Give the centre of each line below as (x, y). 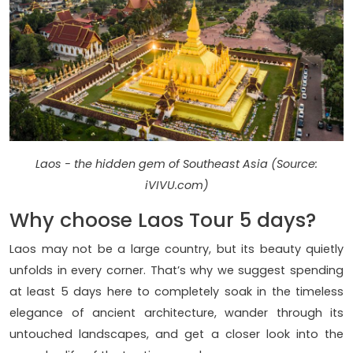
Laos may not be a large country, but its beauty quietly (176, 249)
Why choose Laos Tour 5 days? (163, 221)
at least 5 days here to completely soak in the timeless (176, 292)
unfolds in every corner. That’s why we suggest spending (176, 271)
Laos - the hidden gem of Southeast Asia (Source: (176, 164)
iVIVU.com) (176, 186)
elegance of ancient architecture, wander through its (176, 313)
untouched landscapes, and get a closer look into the (176, 334)
